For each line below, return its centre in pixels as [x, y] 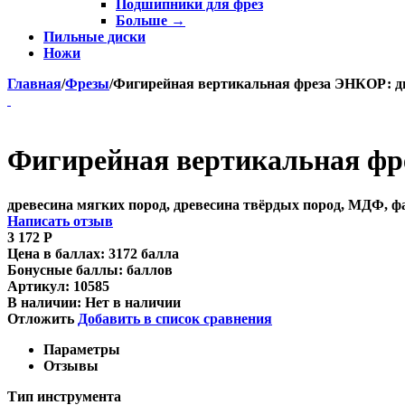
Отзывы [71, 365]
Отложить [41, 318]
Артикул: [38, 286]
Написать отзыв [60, 221]
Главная [34, 84]
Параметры [82, 349]
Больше [143, 20]
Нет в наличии [133, 302]
